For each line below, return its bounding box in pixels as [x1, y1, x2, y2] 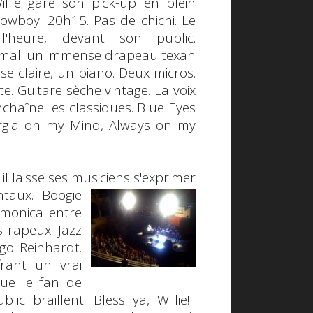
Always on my [109, 115, 196, 134]
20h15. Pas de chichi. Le [42, 10, 196, 29]
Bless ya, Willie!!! [94, 290, 196, 309]
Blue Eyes [137, 98, 196, 117]
